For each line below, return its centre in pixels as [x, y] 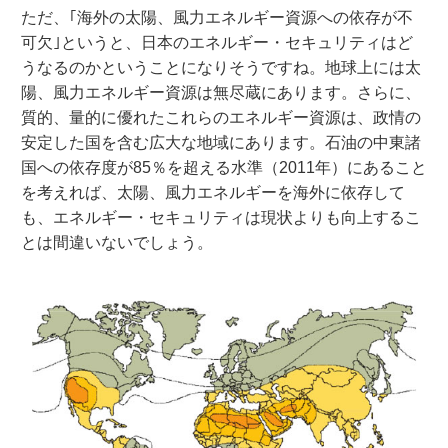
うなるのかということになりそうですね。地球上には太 [220, 67]
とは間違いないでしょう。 [116, 242]
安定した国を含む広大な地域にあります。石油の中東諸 [220, 142]
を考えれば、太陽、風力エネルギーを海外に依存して [212, 192]
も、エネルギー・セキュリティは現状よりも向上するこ [220, 217]
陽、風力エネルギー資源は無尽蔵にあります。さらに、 [220, 92]
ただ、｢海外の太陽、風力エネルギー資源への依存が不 [216, 17]
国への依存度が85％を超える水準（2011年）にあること [223, 167]
